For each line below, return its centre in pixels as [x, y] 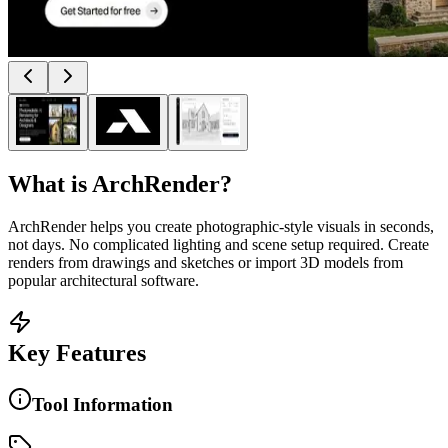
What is [50, 183]
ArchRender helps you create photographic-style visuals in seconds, [221, 226]
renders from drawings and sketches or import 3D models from [205, 262]
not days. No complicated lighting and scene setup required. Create [218, 244]
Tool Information [102, 404]
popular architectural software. [103, 280]
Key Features [77, 352]
